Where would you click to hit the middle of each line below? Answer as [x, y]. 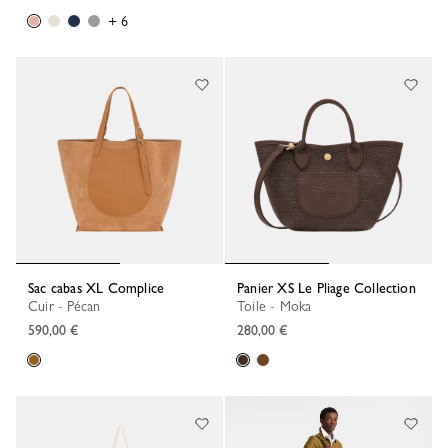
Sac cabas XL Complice [99, 287]
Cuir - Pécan [69, 305]
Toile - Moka [278, 305]
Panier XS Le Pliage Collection [330, 287]
